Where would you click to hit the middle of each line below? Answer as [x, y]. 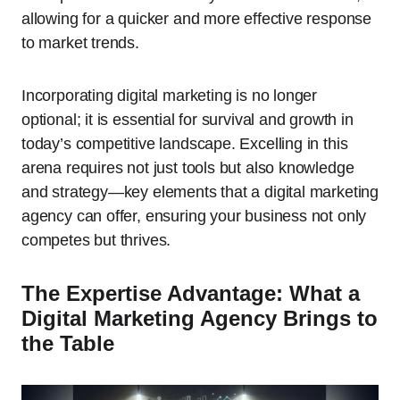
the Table [68, 343]
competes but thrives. [96, 240]
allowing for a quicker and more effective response [197, 19]
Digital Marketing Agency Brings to [200, 318]
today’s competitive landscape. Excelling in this [185, 144]
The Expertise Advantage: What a [191, 293]
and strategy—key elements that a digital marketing [200, 192]
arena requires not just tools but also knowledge [188, 168]
